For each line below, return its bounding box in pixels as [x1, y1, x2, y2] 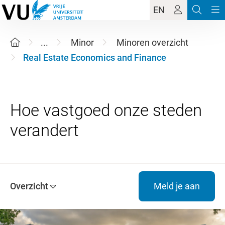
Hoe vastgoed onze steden [10, 100, 202, 120]
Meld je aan [154, 181, 200, 191]
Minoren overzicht [117, 37, 188, 48]
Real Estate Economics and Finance [23, 52, 166, 63]
